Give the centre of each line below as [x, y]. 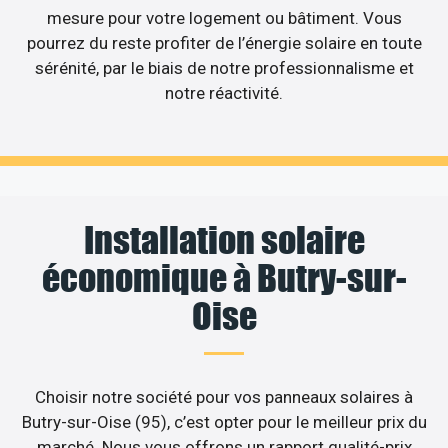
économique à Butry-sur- [224, 278]
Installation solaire [224, 240]
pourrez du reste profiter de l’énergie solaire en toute [224, 42]
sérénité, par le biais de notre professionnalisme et [224, 67]
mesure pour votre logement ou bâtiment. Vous [224, 17]
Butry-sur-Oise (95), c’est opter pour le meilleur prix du [224, 422]
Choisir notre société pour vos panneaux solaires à [224, 397]
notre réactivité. [224, 92]
